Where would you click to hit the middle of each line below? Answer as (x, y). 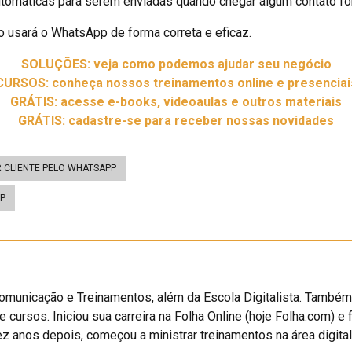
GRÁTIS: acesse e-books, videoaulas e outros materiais (176, 101)
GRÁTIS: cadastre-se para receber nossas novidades (176, 120)
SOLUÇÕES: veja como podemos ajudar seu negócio (176, 64)
